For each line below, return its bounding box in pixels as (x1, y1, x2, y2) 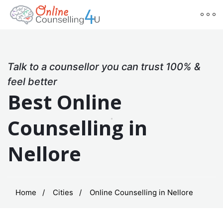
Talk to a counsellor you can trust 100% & (7, 60, 201, 73)
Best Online (7, 88, 122, 115)
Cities (53, 187, 73, 197)
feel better (7, 75, 57, 88)
